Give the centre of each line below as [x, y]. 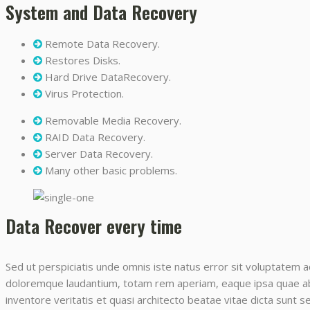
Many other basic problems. [111, 170]
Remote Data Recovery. [102, 43]
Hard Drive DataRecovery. [108, 76]
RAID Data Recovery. [95, 137]
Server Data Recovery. [99, 153]
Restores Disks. [83, 60]
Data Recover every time [94, 226]
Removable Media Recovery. [113, 120]
